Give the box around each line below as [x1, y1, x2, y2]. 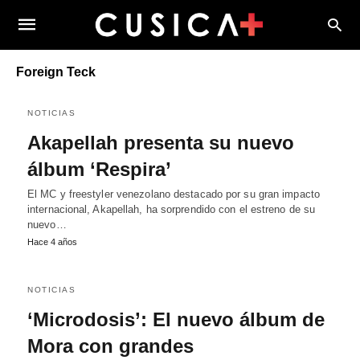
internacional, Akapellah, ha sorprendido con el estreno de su [27, 203, 316, 215]
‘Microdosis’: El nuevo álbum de [27, 309, 325, 330]
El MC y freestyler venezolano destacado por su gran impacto [27, 188, 320, 200]
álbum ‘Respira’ [27, 158, 171, 180]
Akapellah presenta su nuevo [27, 132, 294, 153]
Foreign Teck [16, 65, 96, 79]
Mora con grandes [27, 335, 194, 357]
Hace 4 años [27, 237, 77, 247]
